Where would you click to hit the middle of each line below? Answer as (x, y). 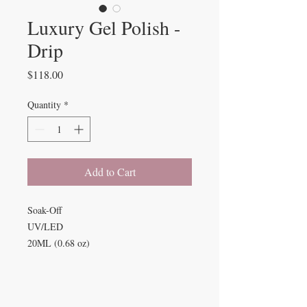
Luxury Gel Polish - (104, 27)
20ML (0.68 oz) (59, 243)
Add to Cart (110, 172)
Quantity (44, 105)
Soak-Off (48, 210)
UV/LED (48, 226)
